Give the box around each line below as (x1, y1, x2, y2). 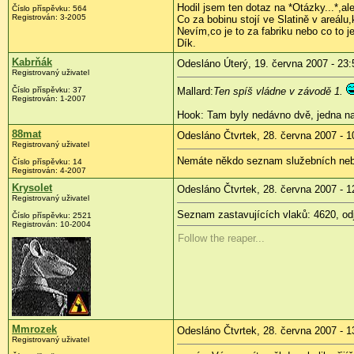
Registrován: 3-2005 (12, 12, 86, 21)
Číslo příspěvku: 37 (12, 85, 82, 94)
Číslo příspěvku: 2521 (12, 210, 92, 220)
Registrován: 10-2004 (12, 219, 91, 228)
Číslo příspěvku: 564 (12, 3, 87, 13)
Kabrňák (12, 55, 52, 68)
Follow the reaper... (178, 232, 265, 244)
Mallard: (177, 85, 213, 97)
